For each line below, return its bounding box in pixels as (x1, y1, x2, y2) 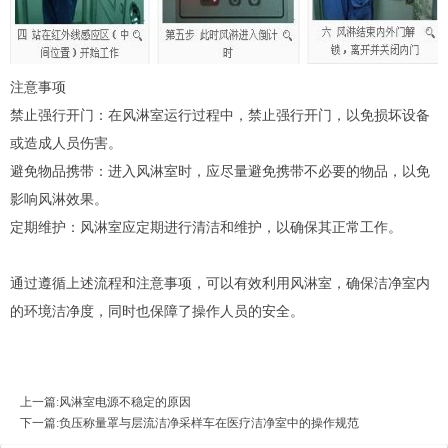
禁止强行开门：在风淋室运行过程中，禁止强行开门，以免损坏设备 (10, 107, 430, 123)
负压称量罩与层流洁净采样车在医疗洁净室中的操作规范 (59, 415, 359, 430)
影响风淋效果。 (10, 191, 108, 207)
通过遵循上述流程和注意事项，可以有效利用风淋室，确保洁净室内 (10, 275, 430, 291)
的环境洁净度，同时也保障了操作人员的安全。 (10, 303, 304, 319)
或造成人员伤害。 (10, 135, 122, 151)
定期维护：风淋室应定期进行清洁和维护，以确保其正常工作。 (10, 219, 402, 235)
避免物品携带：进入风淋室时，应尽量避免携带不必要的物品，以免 (10, 163, 430, 179)
